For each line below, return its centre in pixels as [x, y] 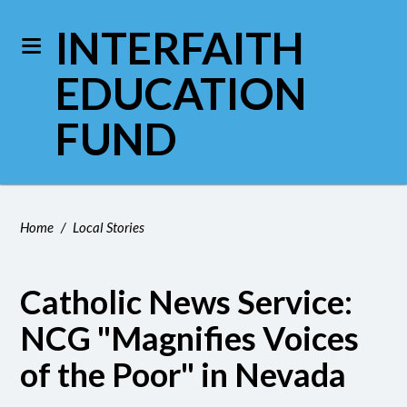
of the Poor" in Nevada [184, 374]
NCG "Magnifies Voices [190, 338]
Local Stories [109, 227]
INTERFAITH [180, 48]
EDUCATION [182, 93]
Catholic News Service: [187, 302]
